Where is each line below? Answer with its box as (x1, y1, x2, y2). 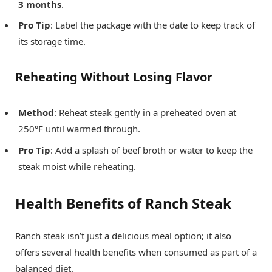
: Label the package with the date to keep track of (50, 19, 255, 32)
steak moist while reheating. (18, 160, 136, 172)
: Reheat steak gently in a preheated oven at (54, 106, 236, 119)
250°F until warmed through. (18, 123, 140, 135)
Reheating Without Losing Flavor (15, 69, 212, 86)
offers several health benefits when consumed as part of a (15, 245, 257, 258)
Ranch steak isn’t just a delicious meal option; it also (15, 229, 231, 242)
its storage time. (18, 35, 86, 48)
